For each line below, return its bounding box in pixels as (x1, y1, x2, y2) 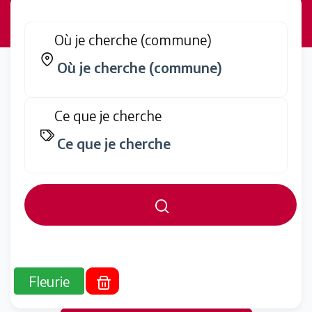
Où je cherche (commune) (54, 31, 212, 48)
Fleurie (29, 272, 70, 290)
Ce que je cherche (54, 107, 162, 124)
